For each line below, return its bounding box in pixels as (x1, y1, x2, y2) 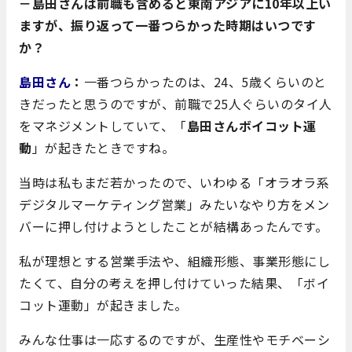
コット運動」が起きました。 (19, 295, 188, 314)
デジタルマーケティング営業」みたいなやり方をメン (19, 194, 329, 214)
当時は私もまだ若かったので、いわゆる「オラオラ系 (19, 172, 329, 192)
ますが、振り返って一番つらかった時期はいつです (19, 15, 317, 35)
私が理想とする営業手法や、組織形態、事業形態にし (19, 251, 330, 270)
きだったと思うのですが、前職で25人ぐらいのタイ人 (19, 93, 332, 113)
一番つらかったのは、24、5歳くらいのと (83, 71, 327, 91)
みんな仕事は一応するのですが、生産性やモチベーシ (19, 329, 330, 349)
